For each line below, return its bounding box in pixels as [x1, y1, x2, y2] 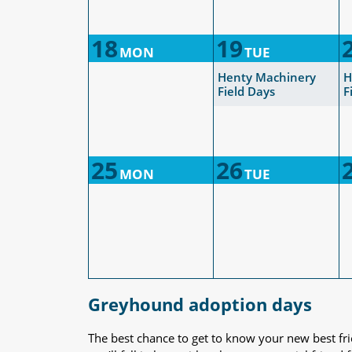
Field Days [218, 83, 275, 99]
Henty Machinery [218, 69, 316, 85]
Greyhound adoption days [88, 292, 312, 316]
